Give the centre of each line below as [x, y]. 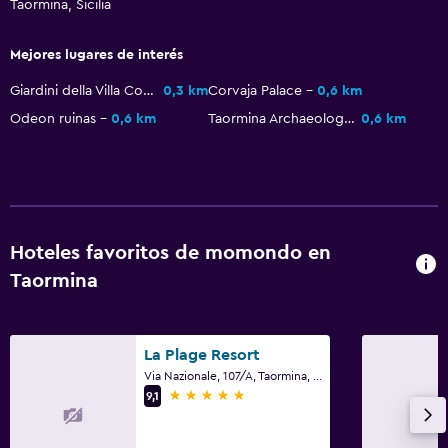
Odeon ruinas [53, 118]
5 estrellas [204, 394]
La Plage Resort [202, 354]
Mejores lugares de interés [96, 54]
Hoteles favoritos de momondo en [170, 252]
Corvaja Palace [255, 90]
